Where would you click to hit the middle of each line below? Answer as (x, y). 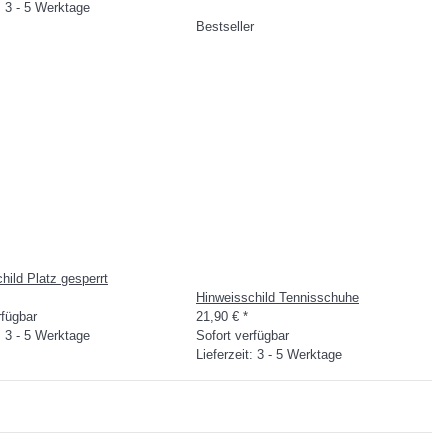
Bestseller (225, 26)
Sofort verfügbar (242, 335)
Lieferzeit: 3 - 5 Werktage (269, 354)
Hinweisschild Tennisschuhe (277, 297)
